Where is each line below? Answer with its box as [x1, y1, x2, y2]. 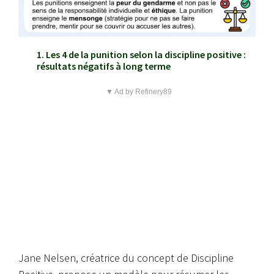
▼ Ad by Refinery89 [105, 87, 172, 97]
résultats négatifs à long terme [37, 60, 171, 73]
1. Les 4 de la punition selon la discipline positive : [37, 48, 246, 61]
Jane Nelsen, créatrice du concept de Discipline [18, 251, 234, 265]
